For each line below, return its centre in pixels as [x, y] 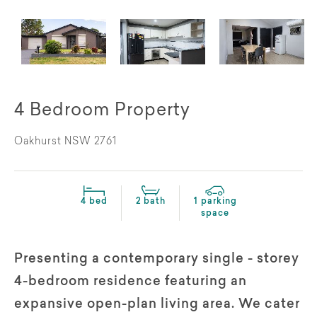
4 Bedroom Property [102, 111]
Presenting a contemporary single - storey [157, 259]
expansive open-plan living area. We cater [157, 305]
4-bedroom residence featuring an [131, 282]
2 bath [150, 201]
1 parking [215, 201]
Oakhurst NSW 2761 [65, 142]
